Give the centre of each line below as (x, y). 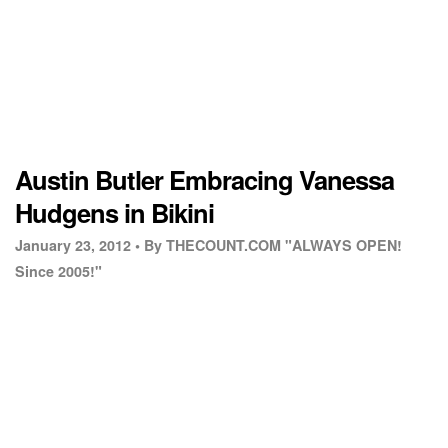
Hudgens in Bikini (114, 213)
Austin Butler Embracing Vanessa (204, 180)
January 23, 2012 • (77, 245)
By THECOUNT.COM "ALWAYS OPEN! (273, 245)
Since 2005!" (58, 271)
